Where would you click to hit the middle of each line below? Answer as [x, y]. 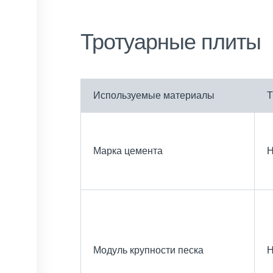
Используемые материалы [154, 95]
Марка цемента [128, 151]
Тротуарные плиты [171, 41]
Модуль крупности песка [148, 250]
